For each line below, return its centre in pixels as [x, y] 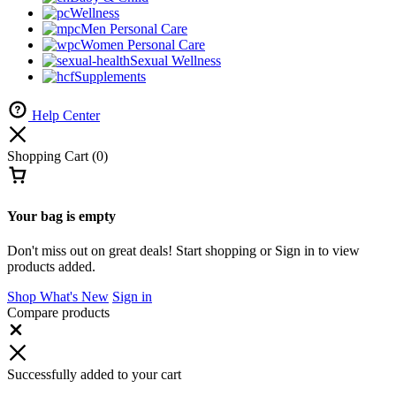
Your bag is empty [61, 216]
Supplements [110, 77]
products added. [51, 267]
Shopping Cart [49, 156]
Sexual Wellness [175, 61]
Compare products [58, 312]
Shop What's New [58, 297]
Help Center [66, 116]
